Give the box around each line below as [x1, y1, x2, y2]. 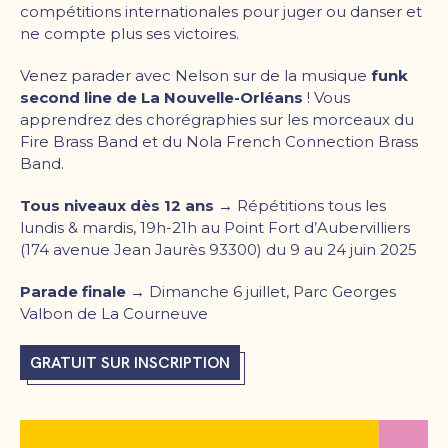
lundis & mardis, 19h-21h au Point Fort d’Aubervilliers [20, 217, 410, 237]
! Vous [303, 87, 350, 107]
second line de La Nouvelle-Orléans [20, 87, 303, 107]
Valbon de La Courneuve [20, 303, 208, 323]
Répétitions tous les [237, 195, 386, 215]
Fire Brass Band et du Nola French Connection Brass [20, 131, 418, 151]
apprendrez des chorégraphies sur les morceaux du [20, 109, 414, 129]
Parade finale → [20, 281, 149, 301]
